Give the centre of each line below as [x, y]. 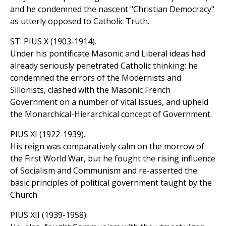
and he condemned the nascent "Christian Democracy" [112, 9]
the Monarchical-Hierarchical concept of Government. [111, 114]
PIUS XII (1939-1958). [49, 215]
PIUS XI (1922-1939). [48, 134]
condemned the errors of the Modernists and [96, 78]
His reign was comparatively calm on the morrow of [107, 147]
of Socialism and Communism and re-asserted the [104, 171]
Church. [24, 195]
